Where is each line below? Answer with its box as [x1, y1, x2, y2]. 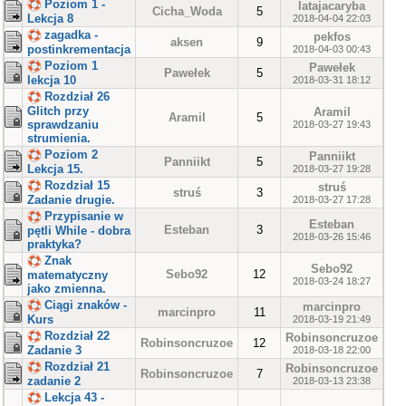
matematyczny [27, 268, 108, 283]
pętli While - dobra [27, 224, 130, 238]
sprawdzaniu [27, 118, 99, 132]
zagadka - [44, 28, 98, 42]
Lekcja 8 [27, 12, 73, 26]
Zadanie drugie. [27, 193, 115, 208]
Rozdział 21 [44, 360, 110, 373]
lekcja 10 [27, 73, 76, 88]
